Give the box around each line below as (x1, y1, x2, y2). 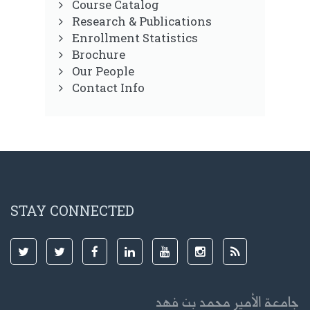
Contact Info (72, 80, 145, 96)
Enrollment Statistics (72, 30, 198, 46)
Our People (72, 63, 134, 80)
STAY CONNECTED (10, 201, 134, 220)
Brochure (72, 46, 125, 63)
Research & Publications (72, 13, 212, 30)
